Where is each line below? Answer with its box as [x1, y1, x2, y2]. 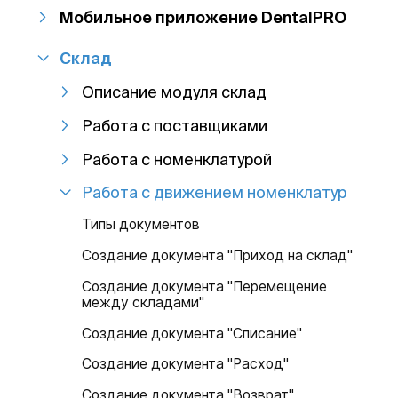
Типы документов [82, 216, 201, 234]
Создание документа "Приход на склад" [82, 246, 354, 264]
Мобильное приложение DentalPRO [60, 7, 347, 26]
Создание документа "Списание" [82, 324, 303, 342]
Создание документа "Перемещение [82, 277, 328, 295]
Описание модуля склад [82, 82, 267, 100]
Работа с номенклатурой [82, 149, 273, 168]
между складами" [82, 293, 205, 311]
